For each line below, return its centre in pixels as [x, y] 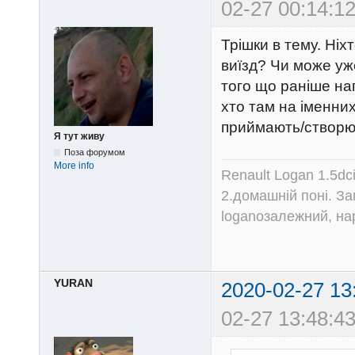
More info [74, 165]
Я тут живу [79, 136]
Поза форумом [95, 152]
